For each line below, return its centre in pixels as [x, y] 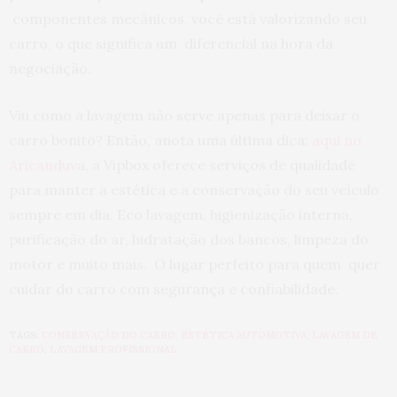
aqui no [337, 140]
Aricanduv [43, 165]
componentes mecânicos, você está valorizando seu [188, 19]
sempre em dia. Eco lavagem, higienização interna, [181, 215]
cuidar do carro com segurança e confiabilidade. [174, 289]
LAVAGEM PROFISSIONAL [113, 350]
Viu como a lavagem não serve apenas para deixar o [184, 116]
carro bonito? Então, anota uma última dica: [160, 140]
